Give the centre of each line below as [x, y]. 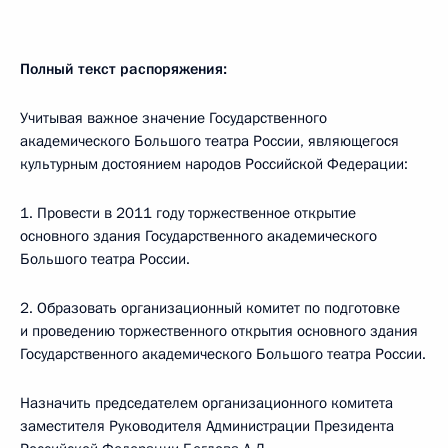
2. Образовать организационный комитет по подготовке [210, 308]
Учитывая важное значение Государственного [173, 118]
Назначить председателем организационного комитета [206, 403]
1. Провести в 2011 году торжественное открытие [188, 213]
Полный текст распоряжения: [123, 69]
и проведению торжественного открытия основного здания [219, 331]
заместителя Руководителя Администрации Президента [207, 426]
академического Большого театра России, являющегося [209, 141]
